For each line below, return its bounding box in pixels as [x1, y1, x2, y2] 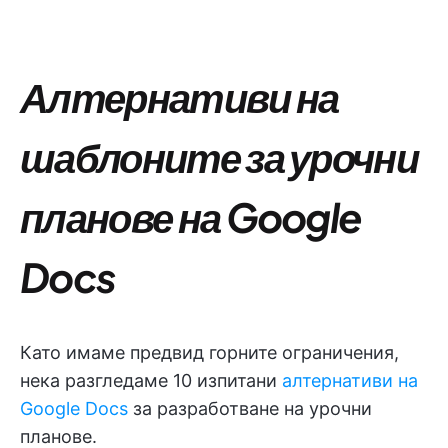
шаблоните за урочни [20, 130, 419, 182]
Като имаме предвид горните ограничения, [20, 341, 399, 363]
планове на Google [20, 190, 362, 242]
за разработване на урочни [128, 397, 372, 419]
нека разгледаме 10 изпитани [20, 369, 282, 391]
